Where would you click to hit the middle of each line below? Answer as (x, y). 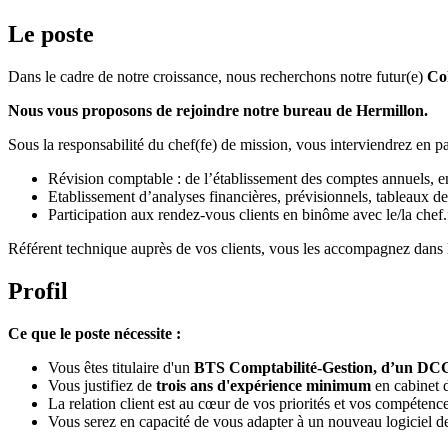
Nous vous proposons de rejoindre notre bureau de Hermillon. (218, 111)
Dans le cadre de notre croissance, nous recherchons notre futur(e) (217, 77)
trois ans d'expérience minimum (263, 385)
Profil (38, 291)
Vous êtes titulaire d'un (119, 367)
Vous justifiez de (102, 385)
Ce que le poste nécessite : (94, 333)
